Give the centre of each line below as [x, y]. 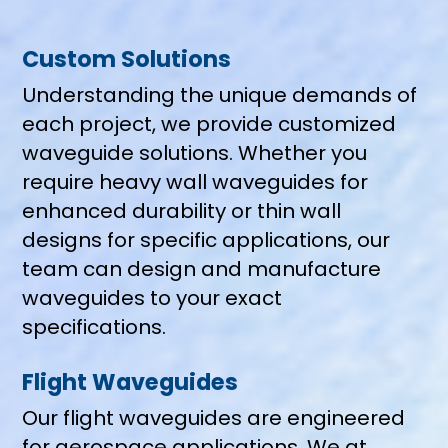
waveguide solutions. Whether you [195, 153]
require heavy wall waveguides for [195, 182]
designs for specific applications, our [206, 240]
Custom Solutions [127, 58]
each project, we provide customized [209, 124]
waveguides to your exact [152, 298]
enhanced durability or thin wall [182, 211]
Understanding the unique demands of [220, 95]
